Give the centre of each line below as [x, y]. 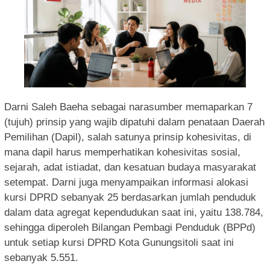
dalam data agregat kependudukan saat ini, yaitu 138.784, [134, 212]
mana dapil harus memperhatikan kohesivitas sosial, [122, 152]
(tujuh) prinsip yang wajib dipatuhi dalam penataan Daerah [134, 122]
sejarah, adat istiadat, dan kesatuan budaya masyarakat [130, 167]
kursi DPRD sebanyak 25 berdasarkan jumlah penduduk [130, 197]
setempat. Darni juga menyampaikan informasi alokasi [126, 182]
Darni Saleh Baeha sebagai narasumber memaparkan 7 [128, 107]
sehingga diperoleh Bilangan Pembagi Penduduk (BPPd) [130, 227]
